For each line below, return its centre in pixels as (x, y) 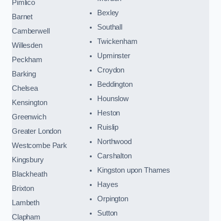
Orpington (113, 199)
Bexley (108, 13)
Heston (109, 113)
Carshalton (114, 156)
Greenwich (29, 117)
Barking (24, 74)
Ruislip (108, 127)
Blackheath (30, 174)
